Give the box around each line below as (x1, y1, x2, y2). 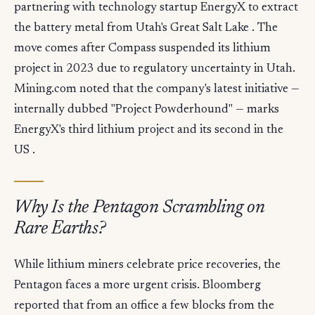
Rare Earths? (14, 219, 106, 238)
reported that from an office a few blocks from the (14, 300, 274, 312)
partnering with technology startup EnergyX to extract (14, 1, 298, 14)
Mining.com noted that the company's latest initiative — (14, 83, 300, 96)
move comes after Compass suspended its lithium (14, 42, 271, 55)
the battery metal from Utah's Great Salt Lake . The (14, 22, 278, 34)
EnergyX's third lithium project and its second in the (14, 124, 283, 136)
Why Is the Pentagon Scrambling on (14, 198, 265, 217)
